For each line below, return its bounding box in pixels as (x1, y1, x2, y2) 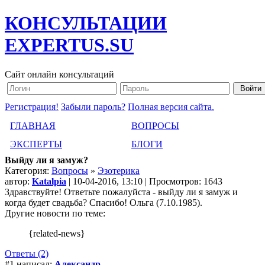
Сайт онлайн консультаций (5, 69, 114, 79)
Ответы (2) (5, 248, 49, 258)
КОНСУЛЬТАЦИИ (5, 12, 167, 34)
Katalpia (32, 176, 66, 186)
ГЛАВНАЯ (10, 120, 56, 131)
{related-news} (28, 228, 85, 238)
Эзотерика (98, 165, 140, 176)
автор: (5, 176, 32, 186)
